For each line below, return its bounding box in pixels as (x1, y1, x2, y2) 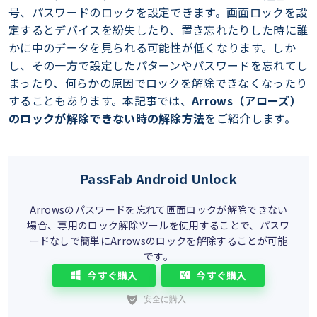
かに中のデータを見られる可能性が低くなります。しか (8, 39, 296, 56)
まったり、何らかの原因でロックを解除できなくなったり (8, 74, 308, 91)
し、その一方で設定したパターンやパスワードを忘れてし (8, 57, 309, 74)
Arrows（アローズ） (192, 92, 301, 109)
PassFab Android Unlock (79, 169, 238, 188)
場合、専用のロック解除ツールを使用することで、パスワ (27, 218, 290, 232)
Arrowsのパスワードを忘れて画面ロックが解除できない (29, 202, 288, 217)
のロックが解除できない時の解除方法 (8, 110, 205, 127)
